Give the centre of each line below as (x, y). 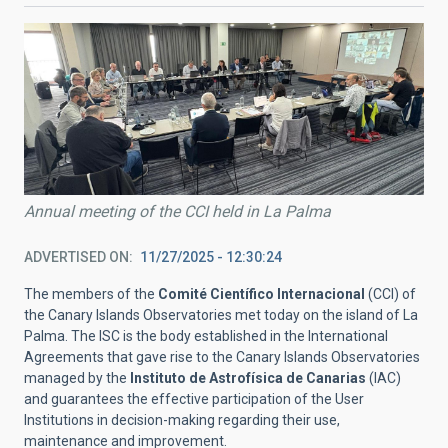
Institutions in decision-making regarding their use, (182, 419)
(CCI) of (390, 293)
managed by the (77, 377)
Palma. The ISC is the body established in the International (206, 335)
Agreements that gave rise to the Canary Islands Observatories (222, 356)
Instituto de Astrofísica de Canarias (248, 377)
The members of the (91, 293)
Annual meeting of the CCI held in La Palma (177, 211)
